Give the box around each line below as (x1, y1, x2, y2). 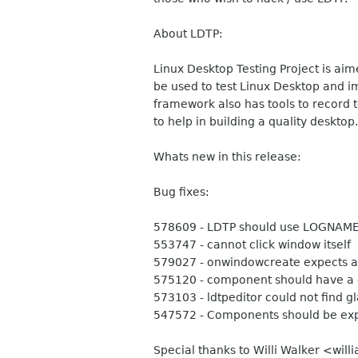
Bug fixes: (153, 185, 209, 198)
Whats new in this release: (153, 150, 301, 163)
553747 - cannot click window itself (153, 238, 351, 251)
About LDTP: (153, 27, 223, 40)
